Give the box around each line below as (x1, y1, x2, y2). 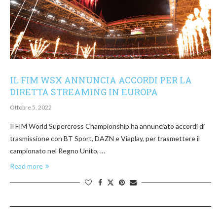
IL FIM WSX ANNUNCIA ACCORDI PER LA (10, 74, 192, 86)
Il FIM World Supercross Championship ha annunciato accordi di (10, 122, 205, 131)
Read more (10, 162, 43, 171)
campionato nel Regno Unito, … (10, 147, 105, 155)
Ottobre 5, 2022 (10, 104, 52, 111)
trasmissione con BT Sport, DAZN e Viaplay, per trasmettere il (10, 134, 200, 143)
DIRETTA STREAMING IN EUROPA (10, 86, 158, 98)
